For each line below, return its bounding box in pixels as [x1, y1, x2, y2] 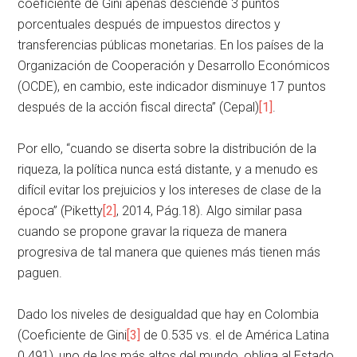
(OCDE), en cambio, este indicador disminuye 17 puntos [18, 78, 327, 94]
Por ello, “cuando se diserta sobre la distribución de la [18, 140, 317, 156]
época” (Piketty [18, 202, 104, 218]
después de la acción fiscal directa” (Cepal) [18, 99, 260, 115]
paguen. [18, 265, 63, 280]
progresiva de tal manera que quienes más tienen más [18, 244, 321, 260]
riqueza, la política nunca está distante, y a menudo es [18, 161, 319, 177]
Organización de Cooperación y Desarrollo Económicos [18, 57, 331, 73]
